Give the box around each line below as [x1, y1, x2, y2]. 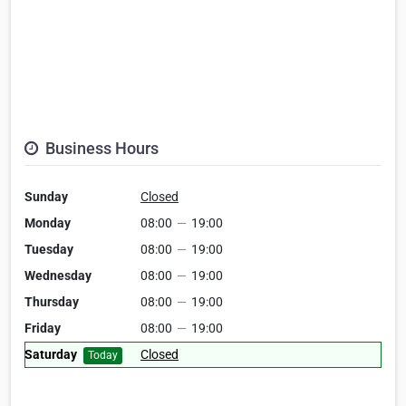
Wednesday [24, 268, 92, 284]
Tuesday [24, 242, 73, 257]
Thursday [24, 295, 79, 310]
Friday [24, 321, 61, 336]
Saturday [24, 347, 77, 362]
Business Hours [42, 139, 159, 159]
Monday [24, 216, 71, 231]
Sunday [24, 189, 68, 205]
